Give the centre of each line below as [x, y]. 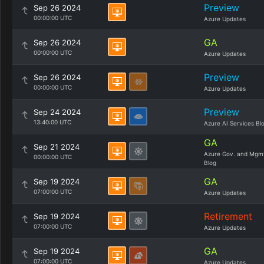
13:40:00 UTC [52, 122]
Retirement [228, 216]
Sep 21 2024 [57, 147]
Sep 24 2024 [57, 112]
